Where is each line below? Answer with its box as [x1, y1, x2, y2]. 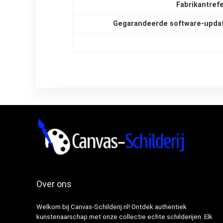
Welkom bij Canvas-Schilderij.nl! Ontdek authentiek [36, 203, 187, 211]
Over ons [36, 179, 72, 190]
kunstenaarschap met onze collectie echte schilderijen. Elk [36, 213, 213, 221]
